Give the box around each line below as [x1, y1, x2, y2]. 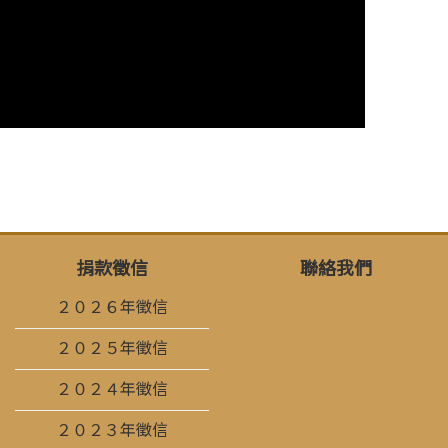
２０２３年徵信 [56, 422, 168, 440]
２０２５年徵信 [56, 340, 168, 358]
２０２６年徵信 [56, 299, 168, 317]
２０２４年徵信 [56, 381, 168, 399]
